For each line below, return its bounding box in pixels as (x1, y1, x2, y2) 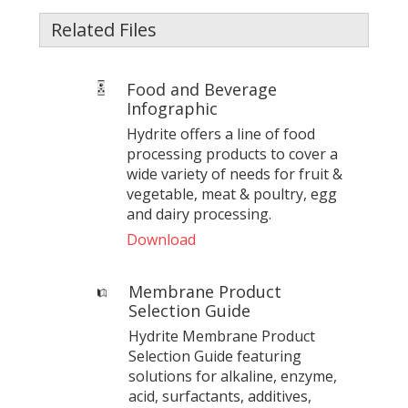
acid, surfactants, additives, (127, 385, 311, 406)
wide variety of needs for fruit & (127, 163, 343, 184)
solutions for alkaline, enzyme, (127, 365, 337, 386)
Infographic (127, 97, 219, 119)
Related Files (50, 16, 157, 42)
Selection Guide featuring (127, 345, 301, 366)
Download (127, 229, 197, 250)
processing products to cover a (127, 143, 339, 164)
